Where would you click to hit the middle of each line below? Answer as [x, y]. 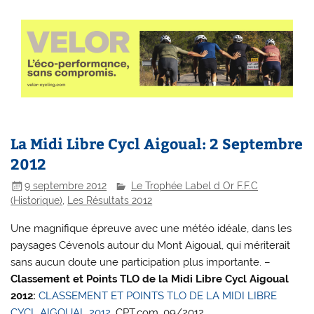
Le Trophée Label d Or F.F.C [195, 185]
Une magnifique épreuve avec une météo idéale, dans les [151, 228]
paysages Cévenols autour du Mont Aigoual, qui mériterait [151, 245]
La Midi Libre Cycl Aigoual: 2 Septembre [157, 144]
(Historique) [37, 201]
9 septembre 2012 [66, 185]
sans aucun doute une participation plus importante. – [141, 262]
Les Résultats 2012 [110, 201]
